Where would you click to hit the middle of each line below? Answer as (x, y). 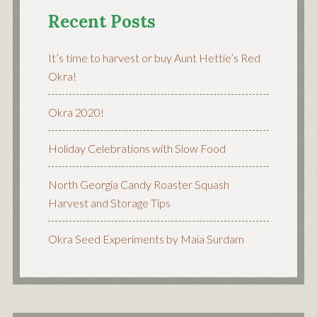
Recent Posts (102, 21)
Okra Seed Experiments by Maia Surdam (146, 238)
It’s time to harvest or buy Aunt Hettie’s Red (154, 57)
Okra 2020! (76, 112)
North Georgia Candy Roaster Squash (138, 184)
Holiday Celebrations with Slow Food (137, 148)
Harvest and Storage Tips (109, 202)
